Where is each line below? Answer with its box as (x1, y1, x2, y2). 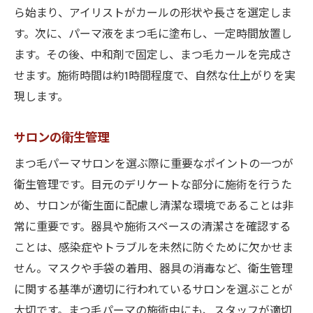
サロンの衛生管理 (14, 128, 109, 148)
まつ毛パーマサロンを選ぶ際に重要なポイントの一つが (14, 155, 293, 174)
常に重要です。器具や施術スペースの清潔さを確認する (14, 218, 291, 237)
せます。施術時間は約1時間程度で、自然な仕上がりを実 (14, 67, 296, 86)
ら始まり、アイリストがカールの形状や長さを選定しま (14, 4, 292, 23)
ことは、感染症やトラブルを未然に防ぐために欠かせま (14, 239, 293, 258)
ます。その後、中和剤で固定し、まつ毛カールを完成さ (14, 46, 292, 65)
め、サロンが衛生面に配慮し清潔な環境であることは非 (14, 197, 293, 216)
